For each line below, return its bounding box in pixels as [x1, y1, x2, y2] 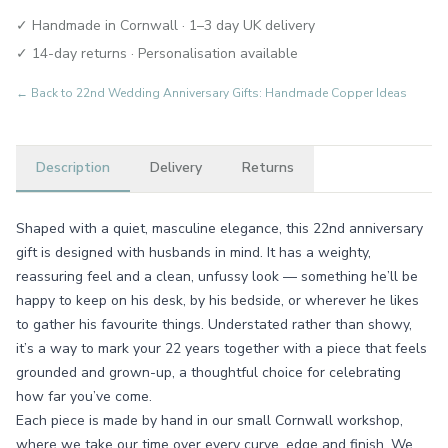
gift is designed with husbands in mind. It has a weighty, [16, 243, 371, 262]
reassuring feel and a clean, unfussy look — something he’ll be [16, 267, 418, 286]
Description [36, 158, 110, 177]
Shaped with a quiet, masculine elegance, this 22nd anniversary [16, 219, 423, 238]
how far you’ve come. [16, 387, 152, 406]
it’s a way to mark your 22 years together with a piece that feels [16, 339, 427, 358]
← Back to [16, 85, 76, 101]
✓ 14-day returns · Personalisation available [16, 44, 298, 63]
